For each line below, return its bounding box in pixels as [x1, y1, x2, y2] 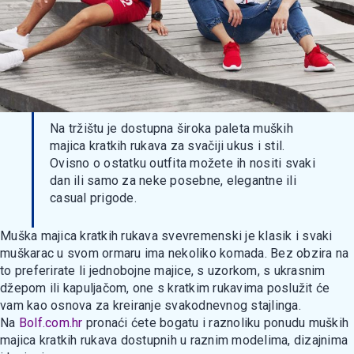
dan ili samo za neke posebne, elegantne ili [50, 173, 296, 188]
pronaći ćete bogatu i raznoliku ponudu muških [82, 315, 348, 330]
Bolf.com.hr [18, 315, 83, 330]
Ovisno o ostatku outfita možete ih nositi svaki [50, 156, 315, 171]
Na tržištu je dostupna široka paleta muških [50, 121, 293, 136]
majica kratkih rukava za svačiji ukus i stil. [50, 138, 285, 153]
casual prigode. [50, 190, 137, 205]
